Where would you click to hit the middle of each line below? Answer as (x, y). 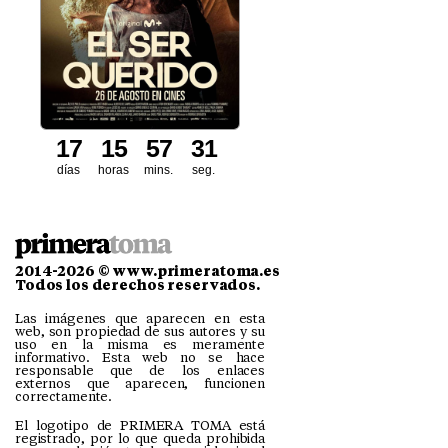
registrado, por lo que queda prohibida (140, 438)
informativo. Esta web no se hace (140, 358)
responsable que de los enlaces (140, 371)
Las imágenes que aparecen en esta (140, 319)
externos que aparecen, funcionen (140, 384)
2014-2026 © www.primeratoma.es (147, 271)
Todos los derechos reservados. (137, 285)
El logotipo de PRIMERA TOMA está (140, 425)
